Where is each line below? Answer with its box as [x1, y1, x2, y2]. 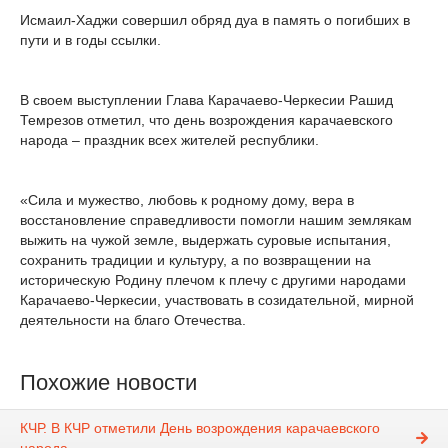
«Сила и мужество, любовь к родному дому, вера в [20, 192, 354, 208]
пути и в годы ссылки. [20, 32, 161, 48]
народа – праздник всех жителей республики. [20, 132, 319, 148]
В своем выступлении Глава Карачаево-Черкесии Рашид [20, 92, 393, 108]
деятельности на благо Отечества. [20, 312, 246, 328]
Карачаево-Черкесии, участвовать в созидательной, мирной [20, 292, 414, 308]
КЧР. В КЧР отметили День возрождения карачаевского [20, 420, 380, 437]
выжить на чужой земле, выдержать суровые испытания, [20, 232, 391, 248]
